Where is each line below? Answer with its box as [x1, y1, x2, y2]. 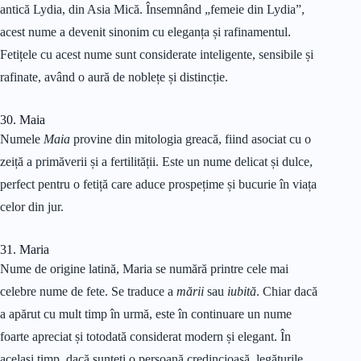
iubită [227, 284, 256, 299]
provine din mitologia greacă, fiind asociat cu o [70, 132, 311, 147]
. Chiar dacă [256, 284, 317, 299]
